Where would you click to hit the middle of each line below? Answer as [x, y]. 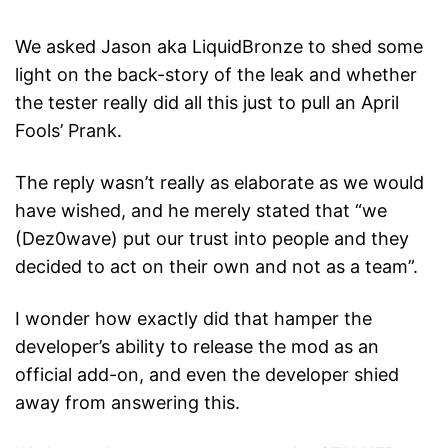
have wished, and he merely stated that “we [201, 211]
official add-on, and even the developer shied [207, 375]
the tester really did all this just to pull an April [207, 103]
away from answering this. [127, 403]
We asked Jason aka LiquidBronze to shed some [219, 47]
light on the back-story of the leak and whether [216, 75]
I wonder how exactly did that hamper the [193, 319]
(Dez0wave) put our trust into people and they [212, 239]
